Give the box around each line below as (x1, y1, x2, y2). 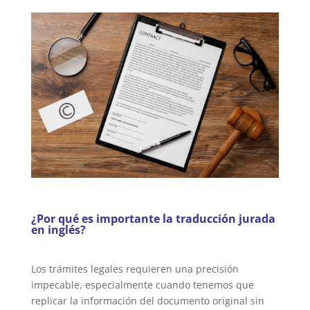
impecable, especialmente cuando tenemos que (30, 277, 254, 291)
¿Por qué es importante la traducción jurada (30, 210, 275, 226)
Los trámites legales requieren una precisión (30, 262, 239, 275)
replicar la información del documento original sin (30, 293, 264, 307)
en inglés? (30, 221, 86, 237)
